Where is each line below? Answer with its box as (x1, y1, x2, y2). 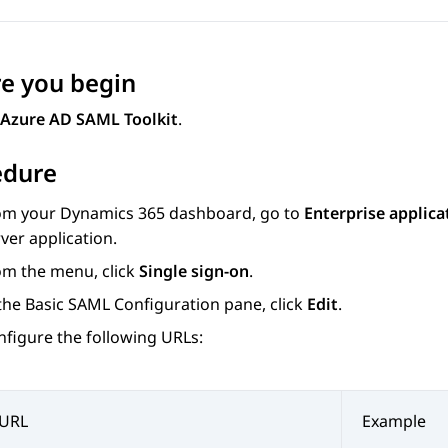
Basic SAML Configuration (25, 293, 220, 316)
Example (362, 410, 426, 433)
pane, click (220, 293, 307, 316)
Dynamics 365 (60, 202, 165, 225)
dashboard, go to (165, 202, 304, 225)
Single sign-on (139, 260, 249, 283)
